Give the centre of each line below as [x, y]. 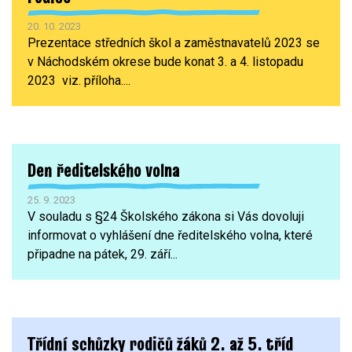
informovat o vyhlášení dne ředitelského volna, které [170, 235]
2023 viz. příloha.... [79, 80]
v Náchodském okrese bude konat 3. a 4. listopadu [165, 61]
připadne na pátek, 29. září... [103, 254]
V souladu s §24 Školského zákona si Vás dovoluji [166, 216]
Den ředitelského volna [104, 170]
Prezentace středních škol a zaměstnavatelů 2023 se [174, 42]
